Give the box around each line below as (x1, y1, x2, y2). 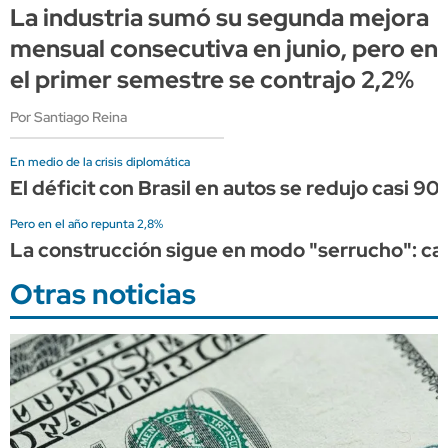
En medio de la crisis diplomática (10, 153, 190, 170)
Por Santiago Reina (10, 107, 127, 126)
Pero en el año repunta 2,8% (10, 215, 163, 232)
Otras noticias (10, 274, 196, 313)
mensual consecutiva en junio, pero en (10, 32, 438, 64)
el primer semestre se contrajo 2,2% (10, 63, 414, 95)
